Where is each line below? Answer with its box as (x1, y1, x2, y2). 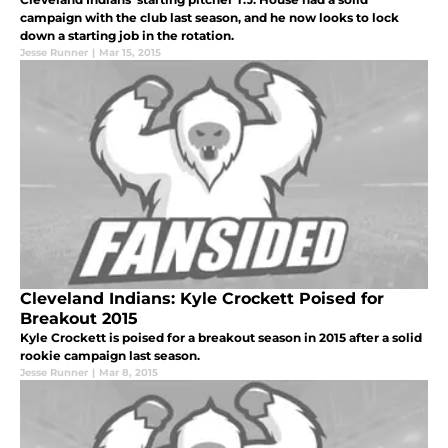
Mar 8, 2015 (99, 365, 158, 379)
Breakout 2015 (20, 308, 138, 328)
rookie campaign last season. (20, 347, 200, 363)
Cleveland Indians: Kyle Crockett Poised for (20, 288, 384, 308)
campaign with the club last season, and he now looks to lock (20, 9, 399, 25)
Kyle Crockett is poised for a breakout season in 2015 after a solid (20, 329, 422, 345)
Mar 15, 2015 (99, 45, 161, 59)
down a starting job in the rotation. (20, 27, 234, 43)
